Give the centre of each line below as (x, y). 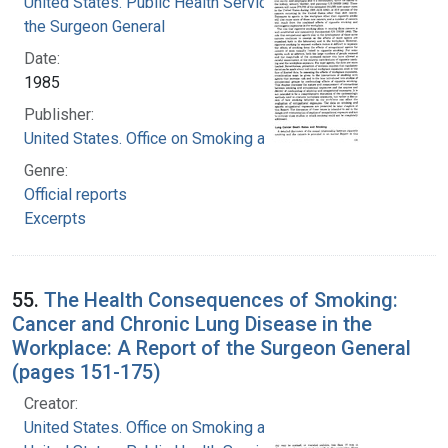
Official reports (75, 194)
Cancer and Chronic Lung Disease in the (192, 323)
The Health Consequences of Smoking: (221, 299)
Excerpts (55, 218)
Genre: (46, 170)
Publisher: (59, 114)
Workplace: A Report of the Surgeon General (211, 347)
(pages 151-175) (86, 371)
